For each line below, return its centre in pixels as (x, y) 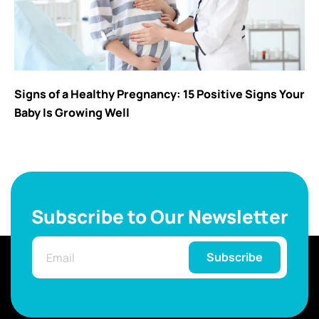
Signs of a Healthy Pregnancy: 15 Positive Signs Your (159, 94)
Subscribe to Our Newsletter (159, 217)
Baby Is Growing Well (72, 113)
